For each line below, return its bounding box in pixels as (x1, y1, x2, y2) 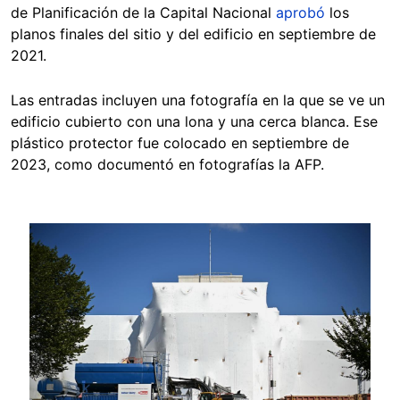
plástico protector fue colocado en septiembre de (11, 134, 349, 153)
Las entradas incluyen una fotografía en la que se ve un (11, 91, 385, 110)
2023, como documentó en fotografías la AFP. (11, 155, 324, 174)
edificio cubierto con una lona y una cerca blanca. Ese (11, 112, 378, 131)
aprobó (276, 4, 325, 22)
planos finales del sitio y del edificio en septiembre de (11, 25, 376, 44)
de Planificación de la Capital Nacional (11, 4, 276, 22)
